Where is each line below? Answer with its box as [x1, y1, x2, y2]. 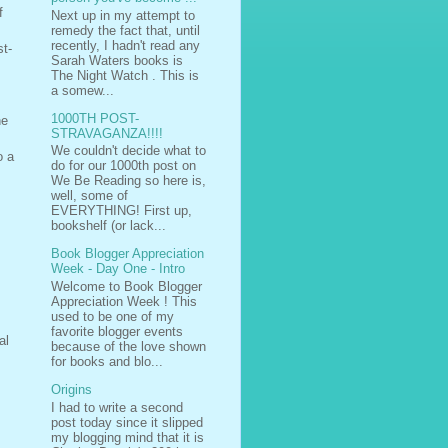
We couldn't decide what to [51, 143, 206, 159]
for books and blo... [51, 354, 163, 370]
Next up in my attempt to [51, 7, 195, 23]
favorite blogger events [51, 324, 183, 340]
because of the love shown [51, 339, 206, 355]
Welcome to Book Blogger [51, 279, 202, 295]
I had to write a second [51, 399, 183, 415]
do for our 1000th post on [51, 158, 196, 174]
